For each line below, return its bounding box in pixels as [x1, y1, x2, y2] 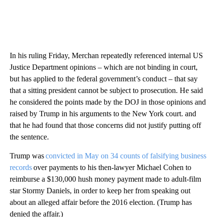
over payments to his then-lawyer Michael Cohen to [32, 163, 191, 171]
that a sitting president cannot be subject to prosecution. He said [10, 86, 203, 94]
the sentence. [10, 133, 49, 141]
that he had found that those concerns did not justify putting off [10, 121, 201, 129]
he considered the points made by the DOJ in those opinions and [10, 98, 206, 106]
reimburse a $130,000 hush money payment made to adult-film [10, 175, 201, 183]
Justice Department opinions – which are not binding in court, [10, 63, 198, 71]
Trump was [10, 152, 46, 160]
